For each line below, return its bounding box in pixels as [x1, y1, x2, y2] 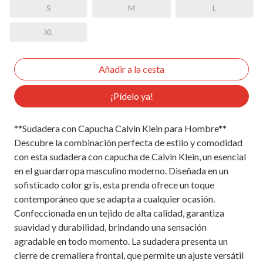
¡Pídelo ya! [110, 90, 153, 102]
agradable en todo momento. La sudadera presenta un [14, 235, 228, 247]
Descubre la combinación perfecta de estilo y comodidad [14, 136, 242, 148]
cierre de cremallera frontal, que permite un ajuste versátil [14, 249, 244, 261]
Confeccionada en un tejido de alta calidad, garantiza [14, 207, 224, 218]
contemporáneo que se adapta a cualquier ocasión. [14, 193, 215, 204]
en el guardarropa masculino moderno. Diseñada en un [14, 164, 228, 176]
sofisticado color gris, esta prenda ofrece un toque [14, 178, 214, 190]
